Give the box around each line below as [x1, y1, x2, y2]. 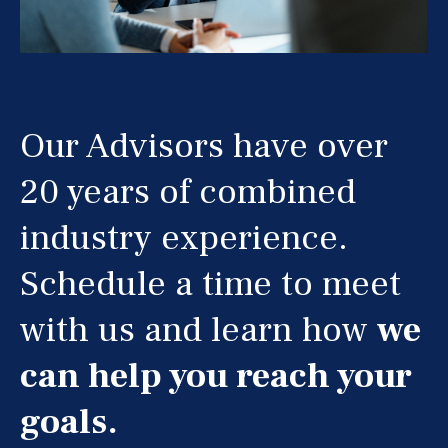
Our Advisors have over [20, 123, 388, 170]
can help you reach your [20, 353, 412, 400]
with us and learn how [20, 307, 377, 354]
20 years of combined [20, 169, 356, 216]
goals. [20, 399, 118, 446]
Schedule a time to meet [20, 261, 401, 308]
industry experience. [20, 215, 348, 262]
